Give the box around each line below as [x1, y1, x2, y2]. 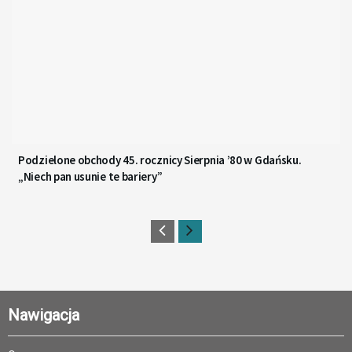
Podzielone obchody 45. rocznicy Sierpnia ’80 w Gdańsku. [18, 152, 302, 167]
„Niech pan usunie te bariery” [18, 168, 163, 184]
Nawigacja [8, 305, 79, 324]
